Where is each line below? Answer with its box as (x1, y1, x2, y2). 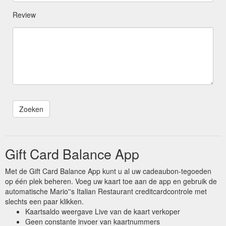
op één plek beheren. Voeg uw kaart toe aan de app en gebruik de (5, 176, 217, 186)
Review (13, 9, 36, 20)
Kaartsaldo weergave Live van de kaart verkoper (25, 206, 180, 216)
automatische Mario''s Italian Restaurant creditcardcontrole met (5, 186, 207, 196)
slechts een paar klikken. (5, 196, 84, 206)
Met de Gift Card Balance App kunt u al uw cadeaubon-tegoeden (5, 165, 211, 176)
